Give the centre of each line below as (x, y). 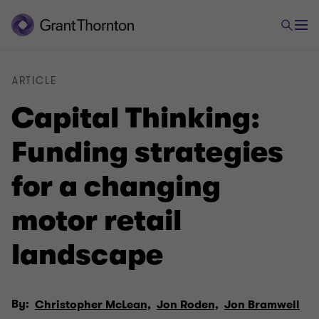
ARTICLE (35, 81)
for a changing (116, 187)
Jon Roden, (188, 305)
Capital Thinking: (136, 118)
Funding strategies (147, 152)
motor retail (96, 221)
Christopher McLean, (93, 305)
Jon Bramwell (262, 305)
